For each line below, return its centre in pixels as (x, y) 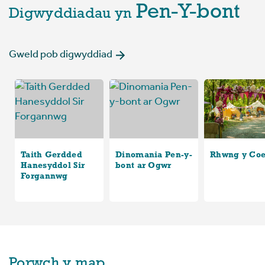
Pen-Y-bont (188, 13)
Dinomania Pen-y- (154, 156)
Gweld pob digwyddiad (61, 54)
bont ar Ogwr (143, 166)
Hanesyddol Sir (53, 166)
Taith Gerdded (51, 156)
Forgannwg (44, 177)
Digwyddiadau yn (70, 14)
